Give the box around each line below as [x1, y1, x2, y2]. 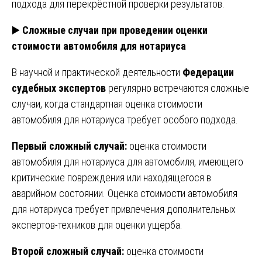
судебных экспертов [12, 81, 106, 94]
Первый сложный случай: [12, 139, 127, 152]
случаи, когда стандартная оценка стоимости [12, 97, 202, 110]
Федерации [182, 65, 234, 78]
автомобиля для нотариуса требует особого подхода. [12, 113, 238, 126]
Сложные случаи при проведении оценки [22, 23, 208, 36]
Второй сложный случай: [12, 244, 124, 257]
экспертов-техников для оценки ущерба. [12, 218, 182, 231]
